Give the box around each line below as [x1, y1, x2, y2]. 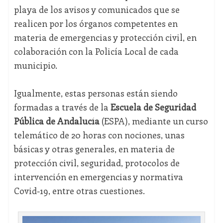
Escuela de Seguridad [110, 101, 196, 113]
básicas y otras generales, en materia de [13, 143, 175, 155]
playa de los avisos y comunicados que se [13, 3, 180, 16]
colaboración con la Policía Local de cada [13, 45, 179, 58]
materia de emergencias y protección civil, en [13, 31, 197, 44]
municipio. [13, 59, 57, 72]
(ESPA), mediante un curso [99, 115, 208, 127]
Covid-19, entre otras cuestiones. [13, 185, 145, 197]
